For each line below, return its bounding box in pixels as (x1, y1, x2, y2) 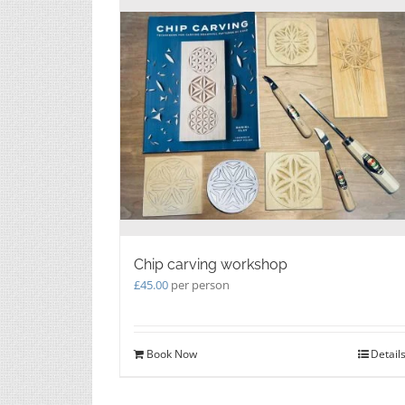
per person (171, 276, 230, 293)
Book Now (146, 345, 197, 362)
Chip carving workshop (134, 255, 287, 273)
